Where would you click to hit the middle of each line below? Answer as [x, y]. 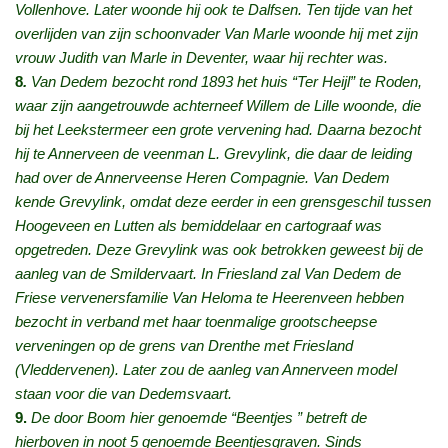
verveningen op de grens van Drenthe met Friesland [184, 346]
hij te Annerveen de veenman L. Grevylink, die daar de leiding [213, 154]
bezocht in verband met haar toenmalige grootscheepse [196, 322]
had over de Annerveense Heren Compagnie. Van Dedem [202, 178]
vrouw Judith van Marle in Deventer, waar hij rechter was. [201, 58]
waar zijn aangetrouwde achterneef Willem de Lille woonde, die [218, 106]
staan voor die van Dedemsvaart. [123, 394]
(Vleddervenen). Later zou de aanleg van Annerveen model [206, 370]
